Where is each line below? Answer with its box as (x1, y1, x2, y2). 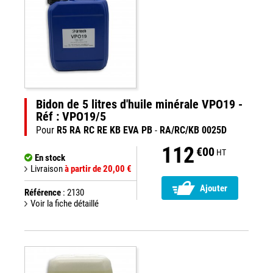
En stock (35, 152, 65, 163)
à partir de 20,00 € (65, 163, 132, 174)
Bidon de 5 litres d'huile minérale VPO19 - (36, 97, 243, 112)
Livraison (30, 163, 65, 174)
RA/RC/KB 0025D (160, 124, 227, 136)
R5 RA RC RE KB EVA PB (57, 124, 152, 136)
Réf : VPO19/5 (36, 109, 106, 124)
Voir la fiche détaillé (30, 198, 99, 209)
